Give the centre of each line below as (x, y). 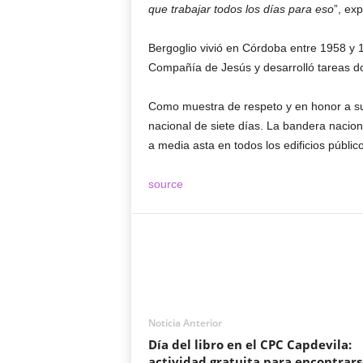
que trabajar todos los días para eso (241, 9)
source (165, 184)
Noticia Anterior (185, 323)
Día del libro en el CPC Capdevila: (250, 344)
